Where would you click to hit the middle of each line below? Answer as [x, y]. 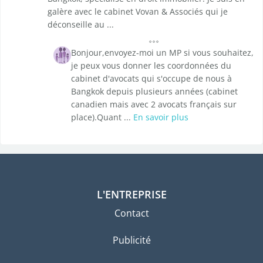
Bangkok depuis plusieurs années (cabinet [154, 92]
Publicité [131, 240]
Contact [131, 213]
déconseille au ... [81, 25]
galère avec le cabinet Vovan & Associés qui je [138, 12]
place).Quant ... [102, 117]
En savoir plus [161, 117]
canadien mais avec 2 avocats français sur [154, 104]
